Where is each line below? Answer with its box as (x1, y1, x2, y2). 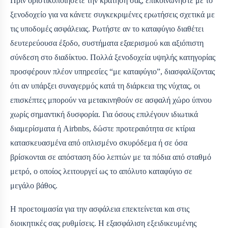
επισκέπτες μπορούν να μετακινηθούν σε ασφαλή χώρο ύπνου (10, 96, 212, 105)
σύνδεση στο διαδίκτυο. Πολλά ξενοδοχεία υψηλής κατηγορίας (10, 53, 215, 62)
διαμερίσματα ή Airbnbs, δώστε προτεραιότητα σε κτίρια (10, 124, 195, 133)
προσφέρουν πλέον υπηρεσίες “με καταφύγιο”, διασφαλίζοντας (10, 67, 215, 76)
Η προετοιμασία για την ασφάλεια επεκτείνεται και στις (10, 205, 189, 214)
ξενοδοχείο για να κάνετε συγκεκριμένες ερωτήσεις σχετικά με (10, 10, 215, 19)
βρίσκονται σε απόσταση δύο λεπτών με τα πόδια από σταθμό (10, 153, 211, 162)
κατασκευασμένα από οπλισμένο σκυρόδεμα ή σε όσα (10, 138, 187, 148)
